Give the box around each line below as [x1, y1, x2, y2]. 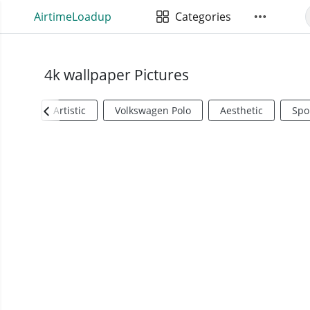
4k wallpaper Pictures [44, 65, 189, 84]
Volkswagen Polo [115, 104, 191, 117]
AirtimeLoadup [33, 9, 111, 24]
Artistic [53, 104, 86, 117]
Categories [169, 9, 231, 24]
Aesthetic [220, 104, 263, 117]
